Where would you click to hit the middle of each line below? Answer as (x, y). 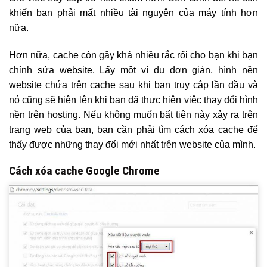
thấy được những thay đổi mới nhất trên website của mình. (132, 144)
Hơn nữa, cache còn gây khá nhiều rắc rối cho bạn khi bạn (133, 55)
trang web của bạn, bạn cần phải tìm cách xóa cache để (133, 129)
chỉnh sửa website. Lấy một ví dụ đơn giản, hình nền (133, 70)
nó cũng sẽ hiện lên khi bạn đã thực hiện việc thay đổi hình (133, 100)
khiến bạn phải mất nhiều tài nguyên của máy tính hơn (133, 13)
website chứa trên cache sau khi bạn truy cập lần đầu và (133, 85)
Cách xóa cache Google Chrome (84, 171)
